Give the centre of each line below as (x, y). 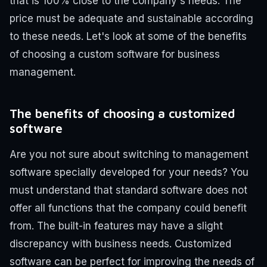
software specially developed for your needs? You (129, 172)
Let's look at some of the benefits (167, 37)
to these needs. (46, 37)
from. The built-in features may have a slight (116, 226)
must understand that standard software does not (128, 190)
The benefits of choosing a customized (122, 113)
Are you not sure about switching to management (129, 154)
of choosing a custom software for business (115, 55)
